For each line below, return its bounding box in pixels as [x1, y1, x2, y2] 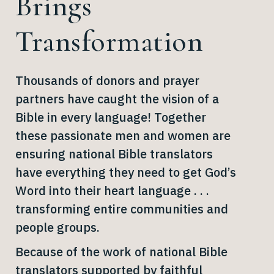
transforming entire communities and [15, 201, 228, 218]
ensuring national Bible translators [15, 146, 213, 163]
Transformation [15, 24, 203, 60]
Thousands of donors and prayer [15, 72, 199, 89]
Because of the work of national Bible [15, 243, 228, 261]
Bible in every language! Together [15, 109, 206, 126]
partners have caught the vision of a [15, 91, 219, 108]
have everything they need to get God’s [15, 164, 236, 181]
